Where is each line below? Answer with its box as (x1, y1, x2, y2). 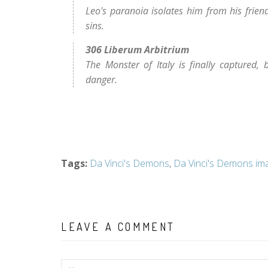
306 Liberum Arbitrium (86, 43, 189, 56)
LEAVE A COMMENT (61, 220, 175, 233)
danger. (86, 73, 117, 86)
